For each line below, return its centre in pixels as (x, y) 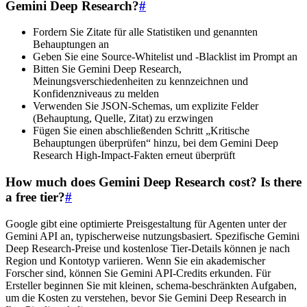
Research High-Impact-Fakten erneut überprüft (134, 156)
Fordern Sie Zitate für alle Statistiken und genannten (145, 32)
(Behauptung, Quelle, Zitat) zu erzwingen (123, 119)
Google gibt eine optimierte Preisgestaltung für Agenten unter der (146, 223)
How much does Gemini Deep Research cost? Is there (153, 182)
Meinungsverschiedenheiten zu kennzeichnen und (140, 82)
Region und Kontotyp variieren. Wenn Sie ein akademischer (135, 260)
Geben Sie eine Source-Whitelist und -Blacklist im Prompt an (165, 57)
